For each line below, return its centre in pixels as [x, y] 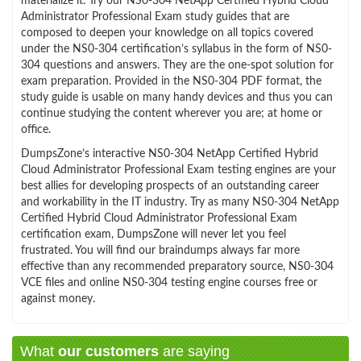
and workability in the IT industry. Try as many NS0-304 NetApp [180, 202]
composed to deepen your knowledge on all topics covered [167, 33]
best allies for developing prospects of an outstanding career [170, 186]
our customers [108, 351]
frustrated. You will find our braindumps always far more [160, 250]
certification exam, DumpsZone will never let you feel [154, 234]
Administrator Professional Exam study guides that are [155, 17]
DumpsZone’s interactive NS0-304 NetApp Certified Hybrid [170, 154]
